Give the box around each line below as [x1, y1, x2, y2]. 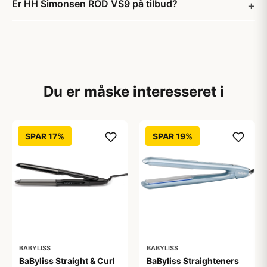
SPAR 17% [25, 131, 64, 141]
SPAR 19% [153, 131, 193, 141]
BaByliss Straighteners [147, 256, 239, 266]
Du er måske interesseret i [43, 83, 224, 100]
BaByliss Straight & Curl [19, 256, 115, 266]
